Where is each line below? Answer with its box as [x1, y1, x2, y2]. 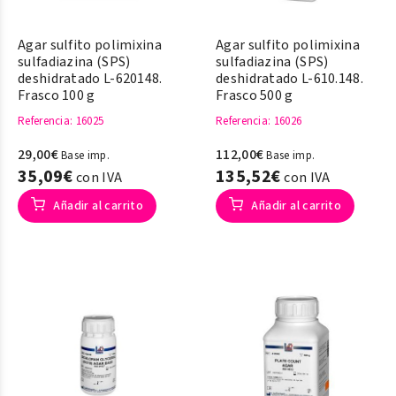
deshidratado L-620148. [18, 69, 163, 88]
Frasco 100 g [18, 86, 95, 105]
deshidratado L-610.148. [216, 69, 363, 88]
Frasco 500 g [216, 86, 293, 105]
